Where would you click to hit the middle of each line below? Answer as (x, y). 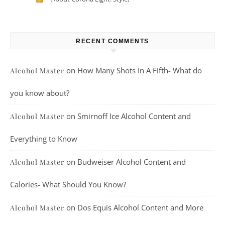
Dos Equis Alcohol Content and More (140, 208)
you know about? (40, 93)
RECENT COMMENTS (113, 41)
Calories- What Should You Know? (68, 185)
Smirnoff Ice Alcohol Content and (134, 116)
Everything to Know (44, 139)
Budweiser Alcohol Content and (132, 162)
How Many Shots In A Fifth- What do (140, 71)
